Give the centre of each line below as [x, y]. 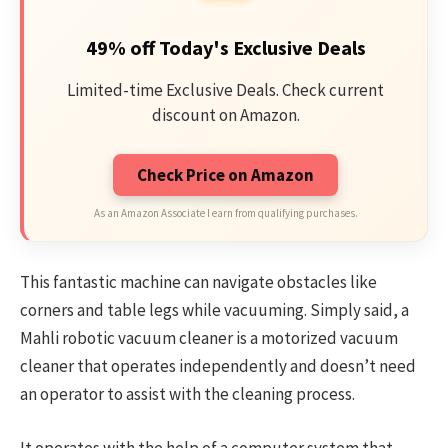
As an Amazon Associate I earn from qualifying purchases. [225, 212]
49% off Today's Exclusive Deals [225, 47]
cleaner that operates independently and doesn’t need [218, 365]
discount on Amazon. [225, 114]
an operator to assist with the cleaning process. [187, 393]
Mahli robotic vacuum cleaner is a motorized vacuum [209, 337]
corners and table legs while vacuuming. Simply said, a [214, 309]
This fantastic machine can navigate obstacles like [198, 281]
